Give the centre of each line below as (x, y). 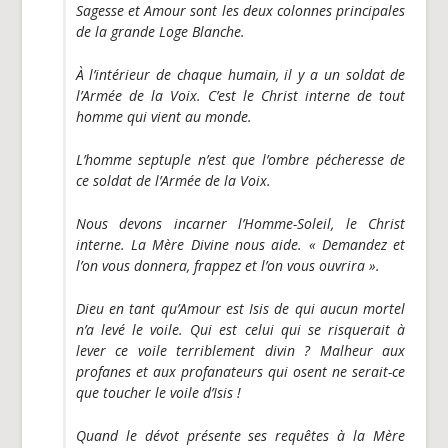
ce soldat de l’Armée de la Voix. (173, 180)
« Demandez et (357, 244)
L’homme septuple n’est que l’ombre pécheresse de (240, 159)
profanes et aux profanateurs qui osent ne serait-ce (240, 371)
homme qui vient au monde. (163, 116)
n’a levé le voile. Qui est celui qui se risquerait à (240, 329)
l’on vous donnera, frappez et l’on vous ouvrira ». (227, 265)
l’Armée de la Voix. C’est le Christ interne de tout (240, 95)
